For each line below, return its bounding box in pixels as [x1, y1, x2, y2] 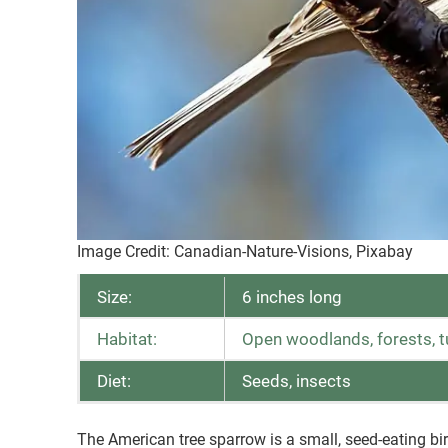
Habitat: [97, 329, 157, 350]
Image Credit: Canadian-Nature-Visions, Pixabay [77, 242, 413, 262]
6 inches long [242, 287, 342, 308]
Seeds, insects [242, 371, 351, 392]
